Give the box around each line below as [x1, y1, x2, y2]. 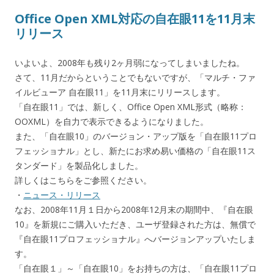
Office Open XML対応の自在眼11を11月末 [15, 10, 255, 27]
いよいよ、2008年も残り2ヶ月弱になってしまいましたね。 [15, 56, 245, 68]
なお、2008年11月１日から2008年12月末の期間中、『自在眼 [15, 203, 253, 215]
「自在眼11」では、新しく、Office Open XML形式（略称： [15, 100, 246, 113]
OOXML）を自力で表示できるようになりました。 [15, 115, 209, 127]
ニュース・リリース [23, 188, 100, 201]
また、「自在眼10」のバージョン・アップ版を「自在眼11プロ [15, 130, 257, 142]
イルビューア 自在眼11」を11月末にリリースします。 [15, 86, 225, 98]
